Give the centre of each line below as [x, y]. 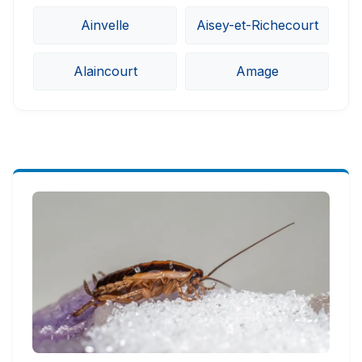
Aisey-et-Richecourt [257, 25]
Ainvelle [105, 25]
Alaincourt [105, 72]
